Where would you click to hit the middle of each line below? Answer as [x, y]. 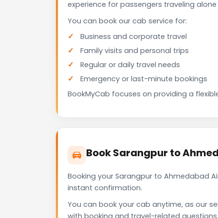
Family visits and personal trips [135, 51]
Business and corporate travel [134, 37]
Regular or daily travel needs [130, 65]
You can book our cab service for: [127, 21]
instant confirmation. [105, 188]
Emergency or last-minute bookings [144, 79]
